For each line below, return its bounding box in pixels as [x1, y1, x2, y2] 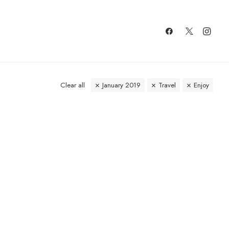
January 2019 [102, 80, 141, 90]
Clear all [60, 80, 85, 90]
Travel [158, 80, 176, 90]
